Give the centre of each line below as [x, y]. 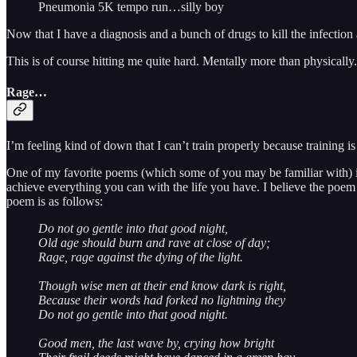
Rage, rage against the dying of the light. [141, 257]
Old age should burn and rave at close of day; [154, 242]
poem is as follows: [55, 201]
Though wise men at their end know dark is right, [162, 285]
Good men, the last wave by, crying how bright [156, 343]
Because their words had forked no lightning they [162, 300]
